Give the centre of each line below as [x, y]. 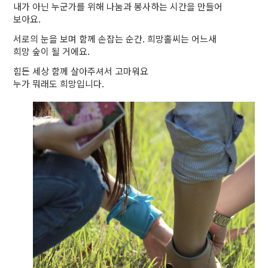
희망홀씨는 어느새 [182, 39]
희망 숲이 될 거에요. [52, 51]
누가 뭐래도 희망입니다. [59, 84]
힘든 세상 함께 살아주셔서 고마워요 [81, 71]
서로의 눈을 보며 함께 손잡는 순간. [80, 39]
